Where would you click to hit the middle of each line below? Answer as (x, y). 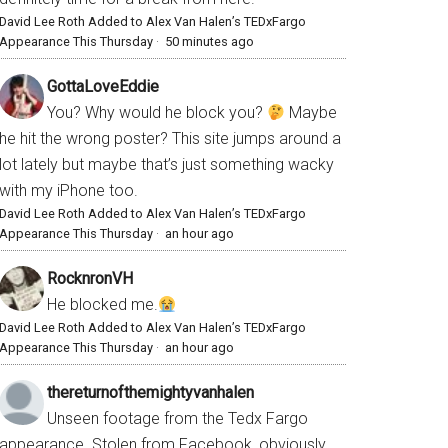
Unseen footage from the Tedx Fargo (177, 419)
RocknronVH (90, 279)
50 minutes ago (209, 42)
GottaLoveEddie (103, 87)
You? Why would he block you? (157, 113)
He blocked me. (102, 305)
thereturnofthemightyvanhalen (150, 393)
